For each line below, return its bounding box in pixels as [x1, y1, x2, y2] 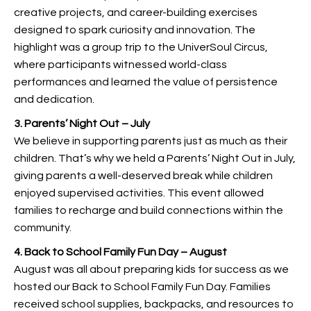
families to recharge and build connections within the [14, 205, 283, 216]
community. [14, 222, 72, 233]
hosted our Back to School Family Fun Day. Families [14, 281, 271, 292]
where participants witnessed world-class [14, 59, 227, 70]
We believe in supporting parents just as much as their [14, 135, 287, 146]
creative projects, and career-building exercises [14, 7, 258, 18]
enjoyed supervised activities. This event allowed [14, 187, 264, 199]
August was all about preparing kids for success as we [14, 264, 289, 275]
